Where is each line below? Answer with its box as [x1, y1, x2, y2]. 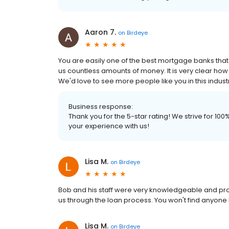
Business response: [68, 102, 133, 112]
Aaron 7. [85, 27, 116, 38]
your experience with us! [68, 121, 149, 131]
